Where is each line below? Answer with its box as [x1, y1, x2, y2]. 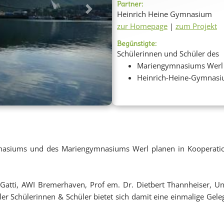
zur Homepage [117, 21, 167, 31]
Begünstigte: [117, 39, 156, 48]
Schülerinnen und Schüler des [117, 48, 219, 58]
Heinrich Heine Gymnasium [117, 9, 212, 19]
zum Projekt [175, 21, 217, 31]
